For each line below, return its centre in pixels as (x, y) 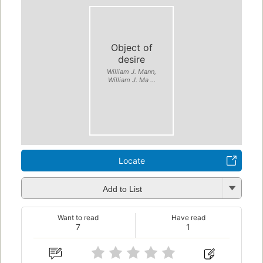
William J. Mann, (131, 71)
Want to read (78, 218)
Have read (188, 218)
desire (131, 59)
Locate (131, 161)
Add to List (122, 189)
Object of (131, 47)
